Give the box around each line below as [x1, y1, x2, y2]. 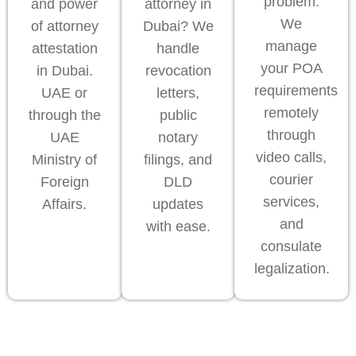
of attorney [30, 18, 99, 35]
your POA [260, 60, 323, 77]
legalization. [254, 261, 331, 277]
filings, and [144, 152, 212, 168]
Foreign [40, 174, 89, 191]
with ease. [145, 219, 211, 235]
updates [153, 196, 203, 213]
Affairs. [42, 196, 87, 213]
